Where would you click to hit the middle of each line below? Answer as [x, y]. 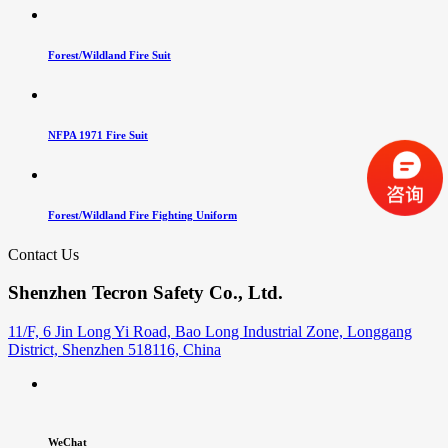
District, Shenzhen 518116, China [114, 349]
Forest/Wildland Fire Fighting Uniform [142, 214]
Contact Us [43, 254]
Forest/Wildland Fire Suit [109, 54]
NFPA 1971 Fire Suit [98, 134]
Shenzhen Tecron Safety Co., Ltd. [145, 293]
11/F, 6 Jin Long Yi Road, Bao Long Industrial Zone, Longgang [210, 331]
